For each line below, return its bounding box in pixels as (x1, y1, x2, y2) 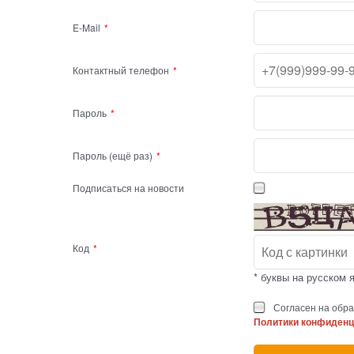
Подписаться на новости (73, 181, 184, 195)
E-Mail (73, 21, 100, 35)
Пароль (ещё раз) (73, 149, 153, 163)
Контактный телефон (73, 63, 169, 77)
